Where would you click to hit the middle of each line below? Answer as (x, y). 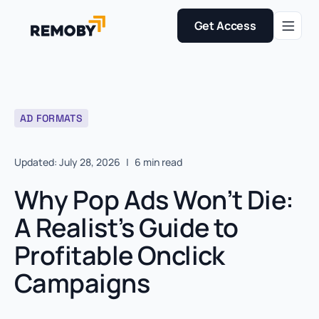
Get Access (225, 26)
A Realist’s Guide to (126, 228)
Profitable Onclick (120, 255)
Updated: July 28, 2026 (67, 162)
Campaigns (82, 283)
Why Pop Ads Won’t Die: (154, 200)
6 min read (158, 162)
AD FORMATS (51, 118)
